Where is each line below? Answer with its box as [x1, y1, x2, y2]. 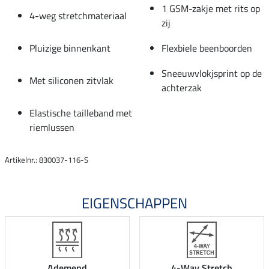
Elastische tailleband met [29, 105, 132, 120]
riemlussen [29, 119, 74, 134]
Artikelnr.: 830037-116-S [5, 153, 88, 166]
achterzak [162, 80, 202, 95]
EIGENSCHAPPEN [82, 192, 187, 214]
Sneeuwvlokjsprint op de [162, 65, 262, 80]
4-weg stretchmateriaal [29, 8, 127, 23]
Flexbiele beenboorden [162, 40, 252, 55]
